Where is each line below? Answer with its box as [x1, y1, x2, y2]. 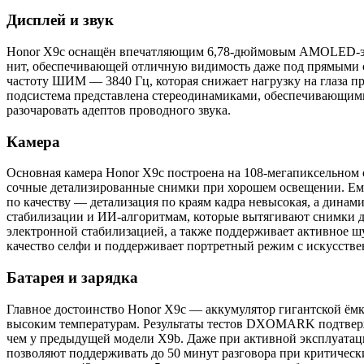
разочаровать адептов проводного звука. [6, 103, 231, 117]
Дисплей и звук [6, 11, 114, 29]
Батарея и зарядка [6, 269, 138, 287]
